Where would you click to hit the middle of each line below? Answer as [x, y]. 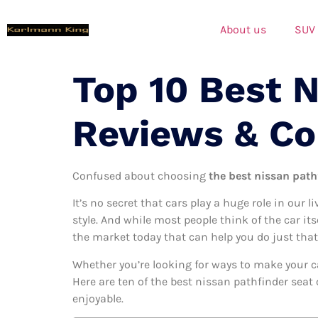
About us [243, 29]
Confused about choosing [141, 176]
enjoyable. [98, 298]
